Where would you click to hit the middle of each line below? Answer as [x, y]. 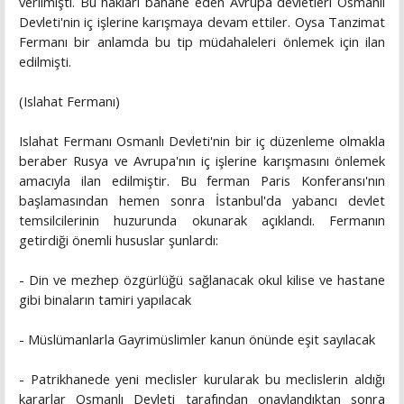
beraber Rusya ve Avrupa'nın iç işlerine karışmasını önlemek [202, 161]
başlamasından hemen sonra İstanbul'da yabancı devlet [202, 201]
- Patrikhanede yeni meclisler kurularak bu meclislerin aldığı [202, 379]
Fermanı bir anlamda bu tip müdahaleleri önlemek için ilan [202, 42]
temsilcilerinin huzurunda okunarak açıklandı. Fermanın [202, 220]
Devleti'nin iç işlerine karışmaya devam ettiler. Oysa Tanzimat [202, 22]
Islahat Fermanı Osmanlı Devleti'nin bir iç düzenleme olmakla [202, 141]
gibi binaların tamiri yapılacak [105, 300]
